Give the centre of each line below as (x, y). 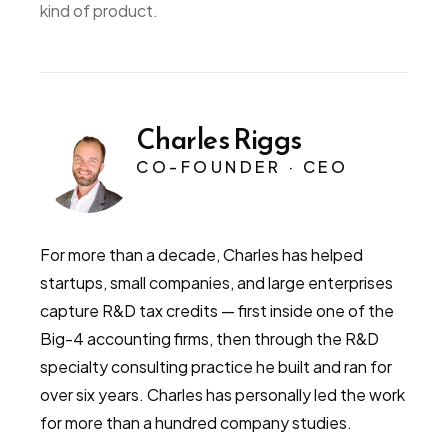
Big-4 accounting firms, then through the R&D (209, 338)
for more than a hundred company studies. (196, 422)
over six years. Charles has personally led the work (222, 394)
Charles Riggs (219, 139)
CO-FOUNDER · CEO (242, 166)
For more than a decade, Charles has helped (201, 254)
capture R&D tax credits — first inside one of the (217, 310)
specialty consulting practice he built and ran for (216, 366)
